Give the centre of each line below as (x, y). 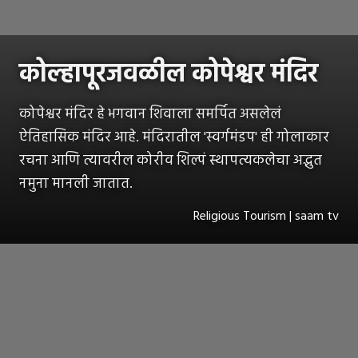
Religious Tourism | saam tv (266, 216)
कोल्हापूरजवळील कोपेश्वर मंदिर (169, 74)
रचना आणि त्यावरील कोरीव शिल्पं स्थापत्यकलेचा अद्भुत (171, 161)
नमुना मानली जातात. (76, 184)
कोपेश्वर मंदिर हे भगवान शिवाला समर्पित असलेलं (150, 114)
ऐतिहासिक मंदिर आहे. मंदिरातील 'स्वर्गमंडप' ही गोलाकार (174, 137)
